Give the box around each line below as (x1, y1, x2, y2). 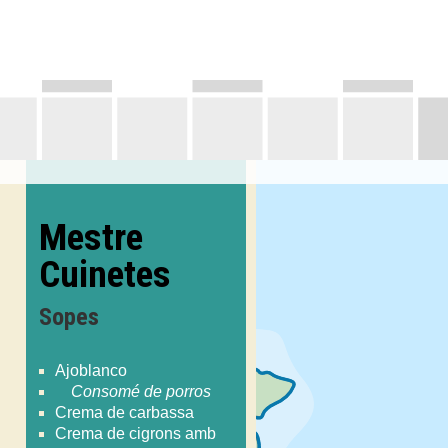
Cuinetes (39, 251, 172, 296)
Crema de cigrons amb (55, 424, 217, 442)
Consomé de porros (71, 382, 212, 400)
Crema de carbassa (55, 403, 195, 421)
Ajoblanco (55, 361, 128, 379)
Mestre (39, 214, 144, 259)
